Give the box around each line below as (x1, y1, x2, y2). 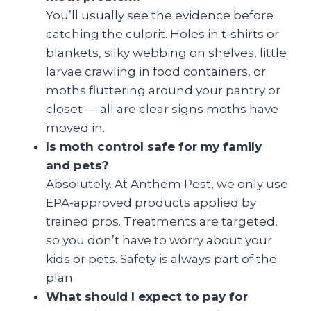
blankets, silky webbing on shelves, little (46, 46, 287, 60)
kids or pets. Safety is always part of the (46, 252, 277, 266)
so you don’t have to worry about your (46, 233, 272, 247)
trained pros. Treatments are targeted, (46, 215, 278, 228)
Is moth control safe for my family (46, 140, 262, 153)
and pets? (46, 158, 109, 172)
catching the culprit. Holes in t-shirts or (46, 27, 279, 41)
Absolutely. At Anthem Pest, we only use (46, 177, 288, 191)
